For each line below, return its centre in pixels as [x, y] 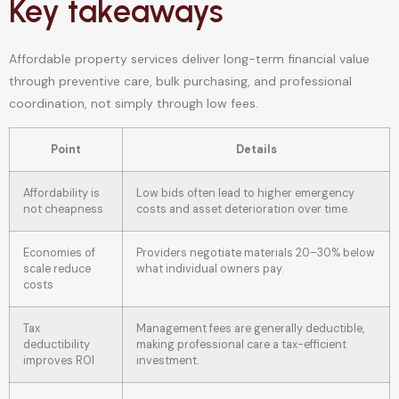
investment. [167, 361]
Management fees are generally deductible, [250, 329]
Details [256, 150]
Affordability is [61, 194]
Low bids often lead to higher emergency [245, 194]
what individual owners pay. [210, 269]
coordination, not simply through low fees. [134, 103]
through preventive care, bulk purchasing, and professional [180, 81]
